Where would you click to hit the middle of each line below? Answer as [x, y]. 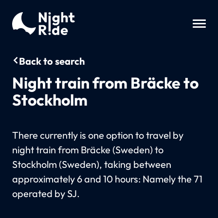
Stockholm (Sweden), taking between [91, 164]
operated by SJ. [46, 193]
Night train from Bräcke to [105, 82]
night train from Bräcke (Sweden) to [88, 149]
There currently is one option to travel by [98, 135]
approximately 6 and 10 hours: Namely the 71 [107, 179]
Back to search [52, 61]
